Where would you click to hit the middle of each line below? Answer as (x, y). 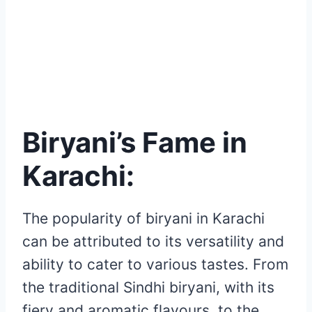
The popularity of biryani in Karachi (143, 219)
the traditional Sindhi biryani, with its (148, 288)
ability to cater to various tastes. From (155, 265)
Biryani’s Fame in (135, 143)
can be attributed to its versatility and (153, 242)
